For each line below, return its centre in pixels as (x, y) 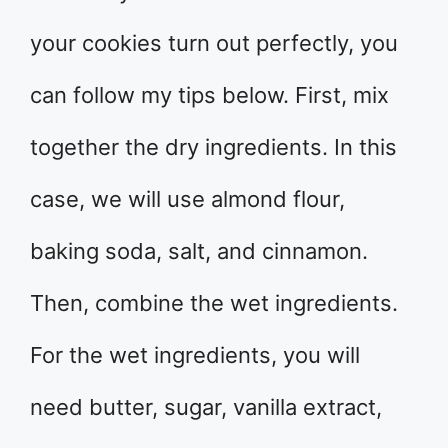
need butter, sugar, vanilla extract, (206, 407)
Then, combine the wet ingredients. (214, 303)
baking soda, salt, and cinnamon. (199, 251)
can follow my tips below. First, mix (209, 95)
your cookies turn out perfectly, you (214, 43)
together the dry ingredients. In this (213, 147)
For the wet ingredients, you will (195, 355)
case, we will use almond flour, (187, 199)
